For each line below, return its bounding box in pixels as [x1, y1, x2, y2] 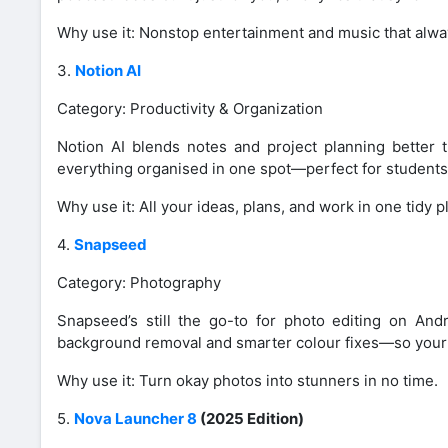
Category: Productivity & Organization [57, 98, 323, 118]
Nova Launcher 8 [74, 408, 197, 428]
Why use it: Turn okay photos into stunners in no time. [57, 370, 438, 390]
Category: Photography [57, 272, 221, 292]
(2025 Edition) [197, 408, 304, 428]
